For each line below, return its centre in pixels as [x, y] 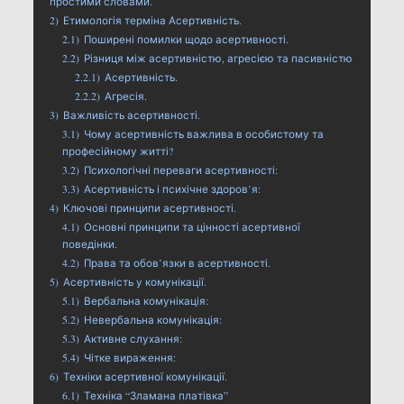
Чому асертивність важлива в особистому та [203, 133]
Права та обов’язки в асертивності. [177, 262]
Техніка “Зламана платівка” [156, 395]
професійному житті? [117, 151]
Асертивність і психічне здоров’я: [172, 188]
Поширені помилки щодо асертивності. [186, 39]
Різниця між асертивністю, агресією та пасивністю [218, 58]
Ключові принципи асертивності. [149, 207]
